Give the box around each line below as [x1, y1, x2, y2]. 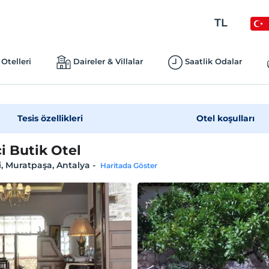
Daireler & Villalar [73, 56, 143, 66]
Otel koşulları [196, 113, 255, 124]
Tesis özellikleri [17, 113, 83, 124]
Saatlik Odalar [184, 56, 242, 66]
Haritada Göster [100, 161, 157, 170]
